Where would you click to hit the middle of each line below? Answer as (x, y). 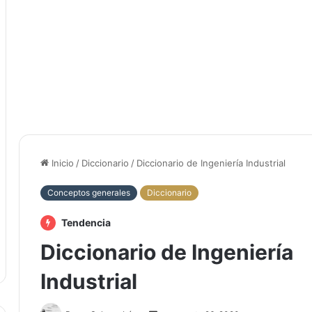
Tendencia (85, 223)
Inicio (61, 163)
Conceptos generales (89, 193)
